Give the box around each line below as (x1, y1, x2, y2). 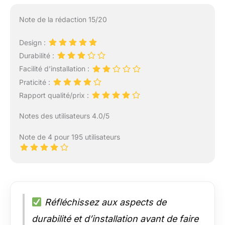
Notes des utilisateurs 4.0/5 (19, 111, 109, 120)
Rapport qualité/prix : (19, 90, 91, 99)
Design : (19, 38, 48, 47)
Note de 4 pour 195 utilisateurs (19, 132, 120, 141)
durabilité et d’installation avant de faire (32, 213, 198, 224)
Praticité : (19, 77, 52, 86)
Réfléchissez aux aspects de (42, 196, 166, 207)
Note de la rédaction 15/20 (19, 15, 107, 24)
